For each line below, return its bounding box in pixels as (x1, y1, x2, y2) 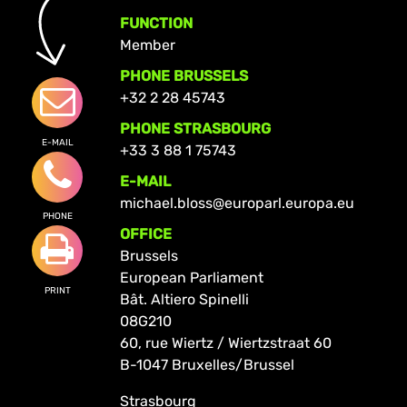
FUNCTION (119, 14, 193, 32)
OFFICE (119, 224, 172, 243)
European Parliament (119, 268, 263, 286)
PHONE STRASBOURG (119, 119, 271, 137)
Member (119, 35, 175, 54)
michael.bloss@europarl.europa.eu (119, 194, 354, 212)
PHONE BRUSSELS (119, 66, 248, 84)
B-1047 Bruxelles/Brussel (119, 355, 294, 373)
